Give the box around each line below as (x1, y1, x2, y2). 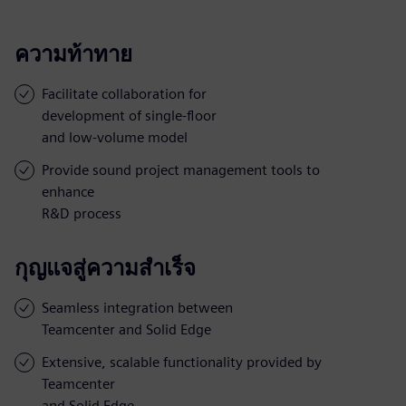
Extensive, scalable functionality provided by (42, 353, 322, 371)
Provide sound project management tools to (42, 160, 320, 179)
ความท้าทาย (14, 40, 132, 67)
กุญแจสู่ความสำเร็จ (14, 254, 196, 281)
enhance (42, 182, 94, 200)
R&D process (42, 204, 121, 222)
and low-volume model (42, 128, 188, 146)
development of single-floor (42, 106, 217, 124)
